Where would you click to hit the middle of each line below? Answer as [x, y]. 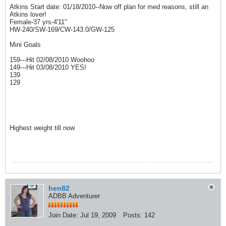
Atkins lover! [28, 15]
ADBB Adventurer [74, 196]
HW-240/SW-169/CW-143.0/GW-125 [62, 30]
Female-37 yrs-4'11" [38, 22]
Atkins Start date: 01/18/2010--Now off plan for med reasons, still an [109, 7]
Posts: [133, 215]
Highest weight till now [42, 128]
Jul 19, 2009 [98, 215]
